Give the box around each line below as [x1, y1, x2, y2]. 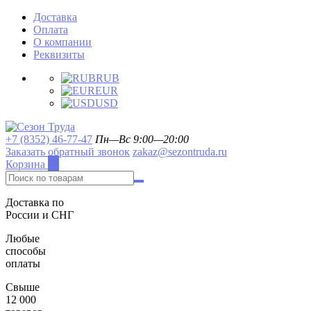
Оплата [33, 24, 68, 35]
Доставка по [6, 196, 64, 208]
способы [6, 245, 46, 257]
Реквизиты [33, 49, 85, 60]
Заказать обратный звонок [6, 146, 130, 158]
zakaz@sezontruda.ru [133, 146, 227, 158]
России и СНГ [6, 209, 74, 221]
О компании [33, 36, 92, 48]
